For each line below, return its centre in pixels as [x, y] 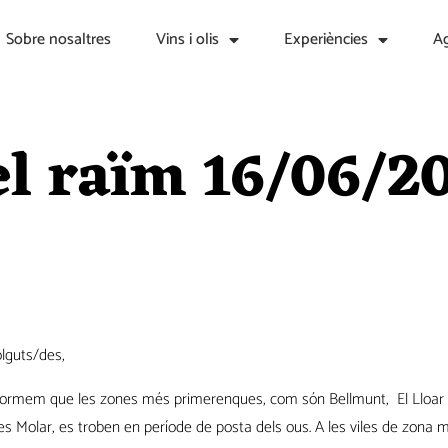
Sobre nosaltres [58, 39]
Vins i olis [187, 39]
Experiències [325, 39]
